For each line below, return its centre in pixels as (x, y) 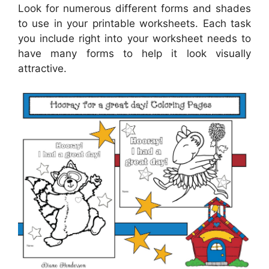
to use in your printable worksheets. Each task (134, 23)
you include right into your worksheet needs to (134, 38)
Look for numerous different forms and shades (134, 8)
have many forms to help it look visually (134, 53)
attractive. (42, 68)
